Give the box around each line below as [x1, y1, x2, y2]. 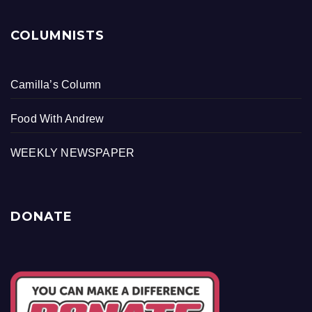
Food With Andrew [10, 113, 104, 125]
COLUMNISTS [10, 28, 104, 44]
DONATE [10, 209, 72, 225]
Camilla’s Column [10, 79, 102, 91]
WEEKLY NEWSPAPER [10, 147, 135, 159]
